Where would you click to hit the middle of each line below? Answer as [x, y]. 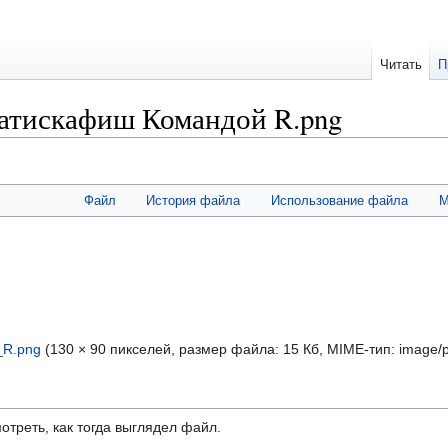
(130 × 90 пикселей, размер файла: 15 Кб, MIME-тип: [222, 349]
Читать [401, 65]
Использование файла [339, 200]
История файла [193, 200]
